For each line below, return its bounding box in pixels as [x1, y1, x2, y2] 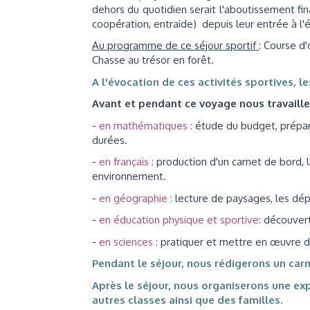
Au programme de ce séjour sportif [92, 39, 259, 52]
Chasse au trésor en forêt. [92, 53, 214, 66]
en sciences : [99, 235, 158, 248]
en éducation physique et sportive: [99, 213, 261, 226]
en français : [99, 155, 154, 168]
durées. [92, 133, 130, 147]
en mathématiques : [99, 118, 192, 132]
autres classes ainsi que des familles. [92, 293, 282, 307]
